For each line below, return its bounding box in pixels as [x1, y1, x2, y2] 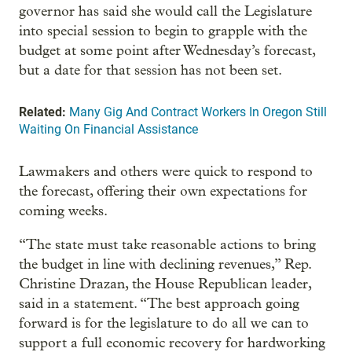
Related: [19, 104, 66, 119]
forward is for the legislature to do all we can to [19, 315, 309, 332]
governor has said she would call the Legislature [19, 3, 312, 20]
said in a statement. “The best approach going [19, 295, 299, 312]
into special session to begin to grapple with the [19, 23, 307, 39]
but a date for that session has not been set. [19, 62, 282, 79]
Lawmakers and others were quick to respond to [19, 163, 313, 180]
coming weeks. [19, 203, 108, 219]
